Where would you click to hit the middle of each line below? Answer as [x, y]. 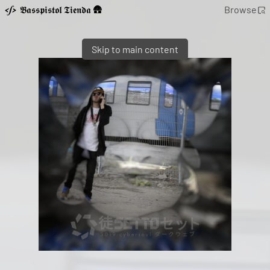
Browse [240, 10]
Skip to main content [135, 49]
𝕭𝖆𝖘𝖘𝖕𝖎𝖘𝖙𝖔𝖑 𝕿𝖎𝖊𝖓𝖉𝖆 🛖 [61, 10]
